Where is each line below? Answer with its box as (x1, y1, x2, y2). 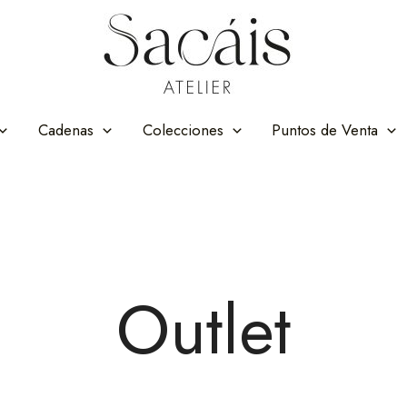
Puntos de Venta (272, 119, 379, 141)
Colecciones (142, 119, 223, 141)
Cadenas (38, 119, 94, 141)
